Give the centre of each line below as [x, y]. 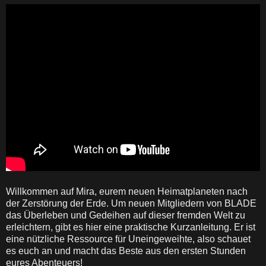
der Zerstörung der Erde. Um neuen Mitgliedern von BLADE [131, 203]
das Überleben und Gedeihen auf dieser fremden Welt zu [126, 215]
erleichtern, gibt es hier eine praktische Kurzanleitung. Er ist [131, 227]
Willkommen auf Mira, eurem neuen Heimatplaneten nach [127, 191]
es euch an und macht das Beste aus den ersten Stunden [126, 251]
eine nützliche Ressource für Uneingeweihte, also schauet [128, 239]
